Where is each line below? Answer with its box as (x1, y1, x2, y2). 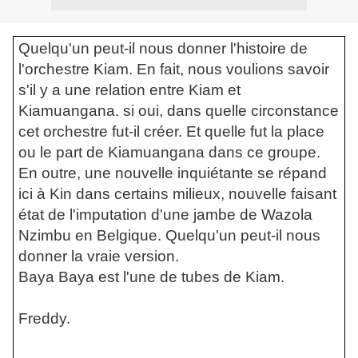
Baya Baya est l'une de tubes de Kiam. (18, 268, 284, 285)
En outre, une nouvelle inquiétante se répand (18, 164, 327, 181)
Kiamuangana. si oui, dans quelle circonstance (18, 101, 339, 119)
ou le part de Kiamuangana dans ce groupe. (18, 143, 320, 161)
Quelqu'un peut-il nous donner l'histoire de (18, 39, 308, 57)
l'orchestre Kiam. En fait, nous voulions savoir (18, 60, 329, 78)
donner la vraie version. (18, 247, 179, 265)
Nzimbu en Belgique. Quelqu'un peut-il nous (18, 226, 320, 244)
